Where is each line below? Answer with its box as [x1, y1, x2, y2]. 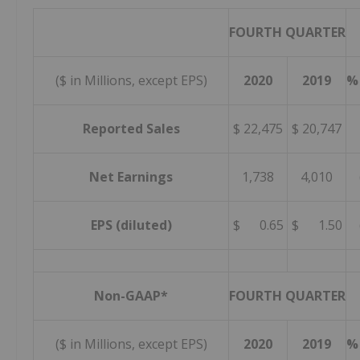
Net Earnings [89, 168, 173, 186]
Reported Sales [82, 120, 180, 138]
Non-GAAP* [94, 287, 168, 305]
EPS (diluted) [90, 216, 172, 235]
